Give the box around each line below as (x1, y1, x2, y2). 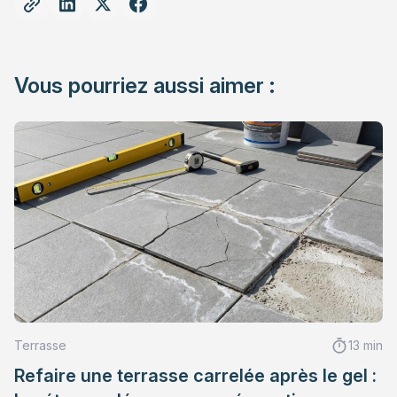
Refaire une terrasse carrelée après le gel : (14, 364, 377, 386)
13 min (348, 337, 383, 353)
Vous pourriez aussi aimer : (14, 72, 275, 98)
